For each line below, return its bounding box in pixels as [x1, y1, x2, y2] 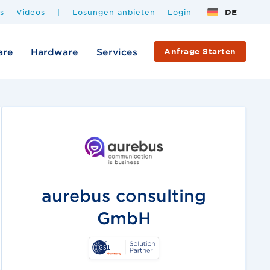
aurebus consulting [42, 186, 207, 205]
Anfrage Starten [164, 46, 236, 56]
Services [96, 45, 137, 57]
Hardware [31, 45, 79, 57]
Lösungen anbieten [72, 7, 155, 17]
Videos [16, 7, 45, 17]
